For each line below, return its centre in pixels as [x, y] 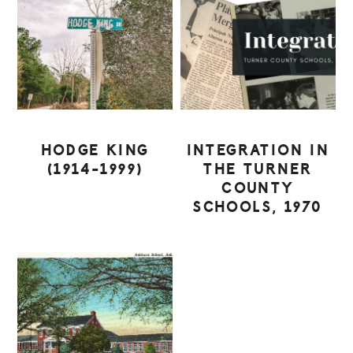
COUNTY [258, 189]
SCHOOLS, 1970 [258, 208]
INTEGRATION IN [258, 151]
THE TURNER [258, 170]
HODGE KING [95, 151]
